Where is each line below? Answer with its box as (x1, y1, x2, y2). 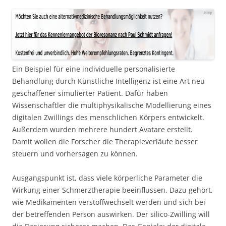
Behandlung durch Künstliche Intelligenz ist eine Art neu (12, 76, 205, 86)
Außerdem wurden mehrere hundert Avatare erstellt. (12, 124, 193, 134)
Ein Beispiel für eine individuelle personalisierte (12, 64, 175, 74)
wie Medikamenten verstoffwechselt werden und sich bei (12, 197, 205, 207)
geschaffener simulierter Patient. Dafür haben (12, 88, 168, 98)
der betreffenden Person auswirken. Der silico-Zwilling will (12, 209, 210, 219)
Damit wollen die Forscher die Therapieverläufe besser (12, 136, 198, 146)
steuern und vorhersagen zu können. (12, 148, 138, 158)
